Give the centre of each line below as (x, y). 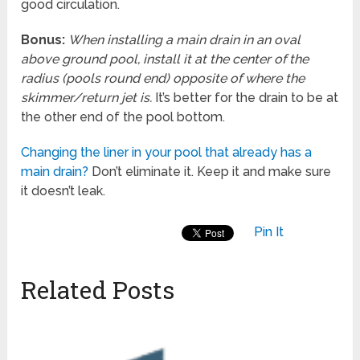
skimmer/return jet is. (87, 98)
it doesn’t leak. (63, 191)
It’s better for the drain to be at (245, 98)
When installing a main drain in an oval (185, 40)
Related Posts (98, 290)
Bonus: (43, 40)
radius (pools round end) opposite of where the (163, 79)
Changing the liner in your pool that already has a (167, 153)
